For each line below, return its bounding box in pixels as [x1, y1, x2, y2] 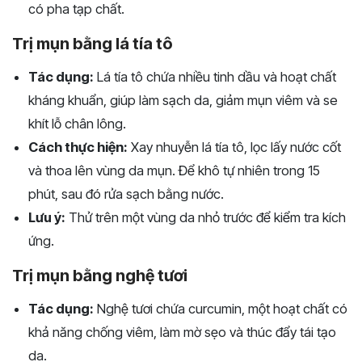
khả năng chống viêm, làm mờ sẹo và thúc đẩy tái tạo [28, 324, 336, 341]
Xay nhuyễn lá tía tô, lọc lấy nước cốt [128, 139, 341, 156]
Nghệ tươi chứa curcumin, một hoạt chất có [94, 301, 347, 318]
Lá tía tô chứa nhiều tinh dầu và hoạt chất [94, 69, 336, 86]
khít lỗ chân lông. [28, 116, 126, 133]
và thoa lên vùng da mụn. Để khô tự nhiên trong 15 [28, 162, 320, 179]
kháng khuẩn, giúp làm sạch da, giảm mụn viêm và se [28, 92, 338, 109]
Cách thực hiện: [28, 139, 128, 156]
